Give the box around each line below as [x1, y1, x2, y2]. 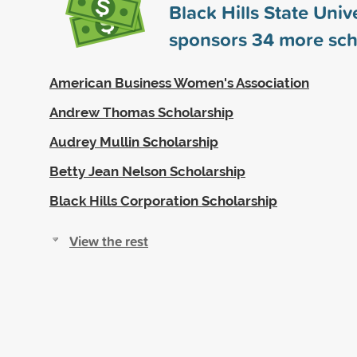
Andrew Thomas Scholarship [49, 104, 233, 120]
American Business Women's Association [49, 74, 309, 91]
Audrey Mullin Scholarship [49, 133, 218, 150]
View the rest [69, 230, 148, 251]
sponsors [169, 25, 252, 53]
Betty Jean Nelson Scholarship [49, 163, 245, 179]
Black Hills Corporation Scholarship [49, 192, 277, 209]
